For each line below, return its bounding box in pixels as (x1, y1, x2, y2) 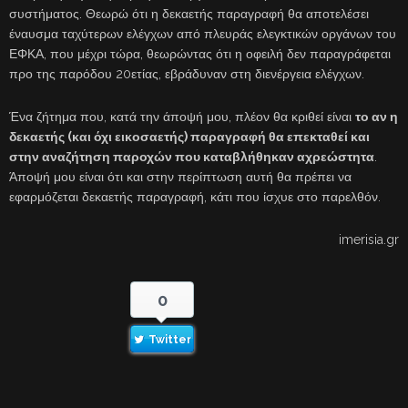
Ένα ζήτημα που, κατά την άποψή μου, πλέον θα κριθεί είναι (9, 108, 355, 124)
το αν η (355, 108, 398, 124)
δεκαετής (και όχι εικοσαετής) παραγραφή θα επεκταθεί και (9, 128, 370, 144)
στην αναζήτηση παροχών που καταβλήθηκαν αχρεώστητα (9, 148, 374, 164)
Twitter (148, 332, 191, 346)
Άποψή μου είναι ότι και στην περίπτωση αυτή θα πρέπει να (9, 168, 352, 184)
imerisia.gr (339, 231, 399, 247)
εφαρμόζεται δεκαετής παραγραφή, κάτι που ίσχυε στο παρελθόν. (9, 189, 381, 204)
